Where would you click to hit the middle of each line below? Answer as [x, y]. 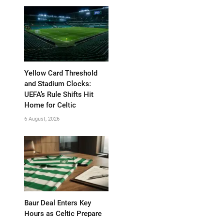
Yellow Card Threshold [61, 73]
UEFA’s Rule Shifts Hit [59, 94]
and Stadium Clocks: [58, 84]
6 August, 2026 [42, 119]
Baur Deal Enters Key [58, 203]
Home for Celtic [50, 105]
